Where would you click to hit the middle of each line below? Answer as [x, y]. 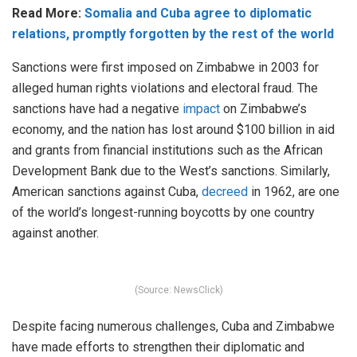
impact [201, 109]
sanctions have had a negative [97, 109]
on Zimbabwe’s [263, 109]
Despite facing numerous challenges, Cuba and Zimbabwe [173, 327]
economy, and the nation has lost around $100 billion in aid [173, 130]
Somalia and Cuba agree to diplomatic [198, 14]
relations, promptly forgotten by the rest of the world [173, 34]
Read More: [48, 14]
